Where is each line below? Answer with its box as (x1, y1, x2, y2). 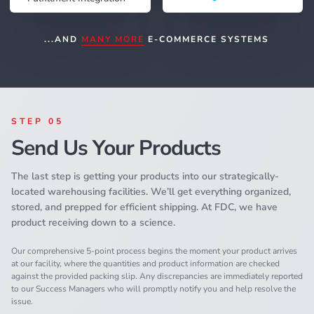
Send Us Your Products (11, 133, 221, 163)
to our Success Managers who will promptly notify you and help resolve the (11, 282, 296, 294)
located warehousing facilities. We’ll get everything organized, (11, 184, 291, 198)
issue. (11, 295, 33, 307)
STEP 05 (11, 115, 64, 127)
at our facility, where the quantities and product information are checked (11, 257, 280, 269)
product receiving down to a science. (11, 215, 175, 229)
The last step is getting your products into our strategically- (11, 169, 279, 183)
